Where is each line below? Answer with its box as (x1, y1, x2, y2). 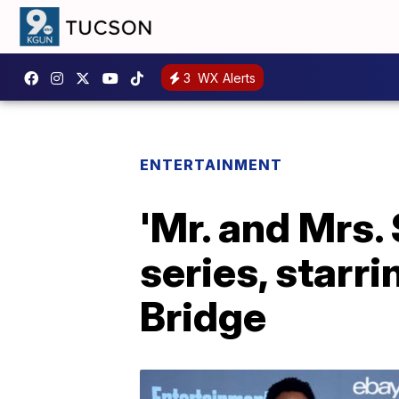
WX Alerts (194, 69, 256, 85)
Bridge (140, 291, 266, 341)
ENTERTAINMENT (140, 156, 282, 174)
